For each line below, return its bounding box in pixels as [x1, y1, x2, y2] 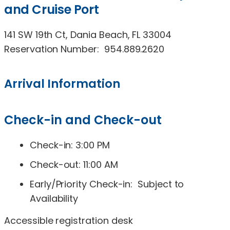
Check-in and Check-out [4, 111, 162, 128]
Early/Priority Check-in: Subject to [30, 177, 184, 190]
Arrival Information [4, 75, 120, 92]
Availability [30, 191, 79, 205]
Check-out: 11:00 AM [30, 158, 118, 171]
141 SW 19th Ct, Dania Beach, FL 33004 [4, 28, 172, 41]
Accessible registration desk [4, 214, 133, 227]
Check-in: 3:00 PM [30, 138, 110, 151]
